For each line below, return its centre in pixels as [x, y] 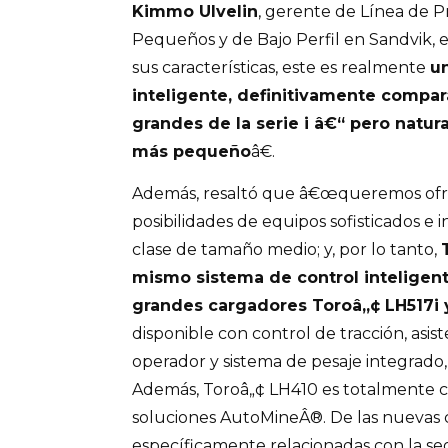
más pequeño [191, 151]
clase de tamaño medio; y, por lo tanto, [286, 249]
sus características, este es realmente [281, 67]
